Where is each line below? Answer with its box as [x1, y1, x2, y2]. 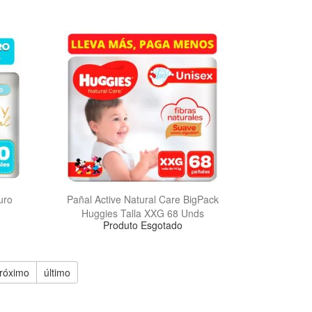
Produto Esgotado [102, 218, 182, 233]
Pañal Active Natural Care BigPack [66, 192, 219, 207]
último [44, 265, 71, 280]
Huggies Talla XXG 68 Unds [81, 206, 204, 221]
